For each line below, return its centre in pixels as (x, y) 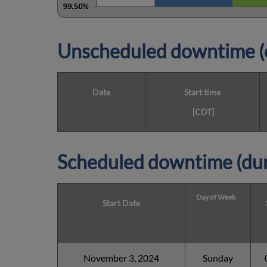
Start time (202, 92)
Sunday (218, 258)
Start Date (121, 203)
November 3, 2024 (121, 258)
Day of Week (216, 197)
